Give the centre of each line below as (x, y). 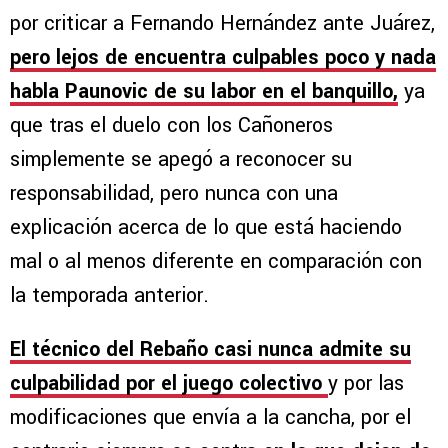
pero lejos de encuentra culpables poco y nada (223, 57)
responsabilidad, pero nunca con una (174, 193)
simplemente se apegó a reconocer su (181, 159)
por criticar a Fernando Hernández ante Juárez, (222, 23)
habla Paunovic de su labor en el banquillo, (204, 91)
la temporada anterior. (112, 295)
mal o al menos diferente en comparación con (216, 261)
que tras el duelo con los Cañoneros (171, 125)
